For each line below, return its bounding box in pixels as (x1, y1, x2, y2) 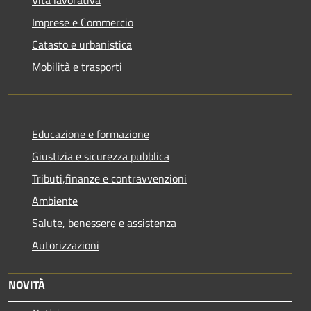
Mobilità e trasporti (32, 58, 122, 75)
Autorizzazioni (32, 236, 99, 253)
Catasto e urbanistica (32, 35, 132, 53)
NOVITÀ (8, 276, 45, 293)
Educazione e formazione (32, 125, 149, 142)
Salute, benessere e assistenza (32, 214, 176, 231)
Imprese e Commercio (32, 13, 133, 31)
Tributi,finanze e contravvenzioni (32, 169, 187, 187)
